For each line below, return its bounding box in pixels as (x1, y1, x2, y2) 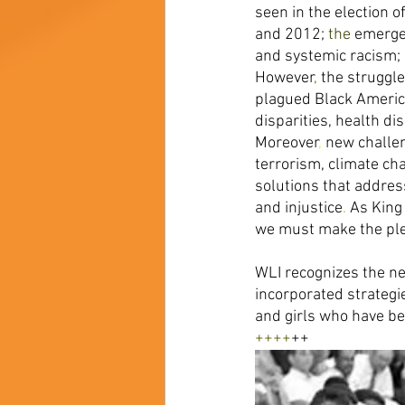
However (255, 69, 315, 88)
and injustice (255, 199, 343, 218)
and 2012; (255, 25, 328, 44)
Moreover (255, 134, 319, 153)
